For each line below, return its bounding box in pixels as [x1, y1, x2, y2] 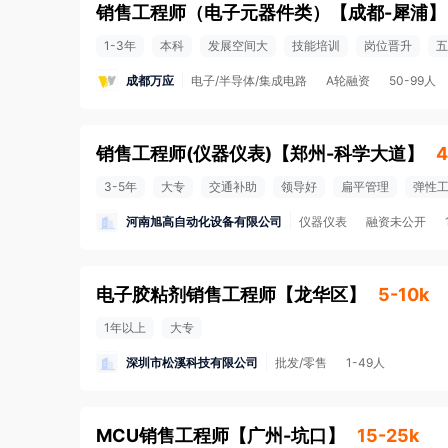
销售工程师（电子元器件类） [96, 2, 330, 23]
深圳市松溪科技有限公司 [126, 354, 258, 370]
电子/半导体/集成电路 [191, 73, 307, 88]
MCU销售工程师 [96, 425, 229, 446]
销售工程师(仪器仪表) [96, 143, 272, 164]
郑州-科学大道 [290, 143, 406, 164]
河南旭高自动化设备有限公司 [126, 213, 282, 229]
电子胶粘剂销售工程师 [96, 284, 276, 305]
